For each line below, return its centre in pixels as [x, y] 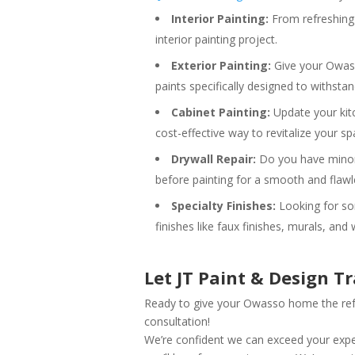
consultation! [177, 321]
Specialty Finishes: [223, 205]
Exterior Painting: [221, 65]
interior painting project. [216, 39]
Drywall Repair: [214, 158]
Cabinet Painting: [221, 112]
